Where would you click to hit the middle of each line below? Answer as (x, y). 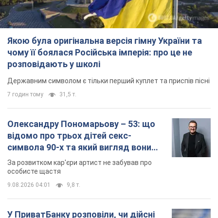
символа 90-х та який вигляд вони (79, 147)
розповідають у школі (54, 64)
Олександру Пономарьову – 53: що (81, 124)
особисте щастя (34, 172)
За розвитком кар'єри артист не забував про (80, 163)
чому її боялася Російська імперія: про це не (100, 53)
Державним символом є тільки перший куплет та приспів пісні (109, 81)
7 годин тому (25, 95)
